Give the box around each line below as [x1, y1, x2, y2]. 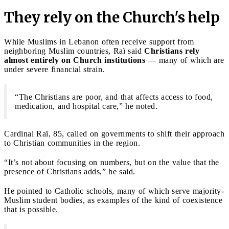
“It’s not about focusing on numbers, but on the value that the [4, 157, 219, 167]
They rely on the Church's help [4, 8, 220, 27]
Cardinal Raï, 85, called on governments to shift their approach [4, 129, 224, 138]
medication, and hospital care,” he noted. [15, 101, 157, 110]
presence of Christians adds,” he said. [4, 167, 135, 176]
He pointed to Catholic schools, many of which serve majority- [4, 186, 224, 195]
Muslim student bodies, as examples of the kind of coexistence [4, 195, 222, 204]
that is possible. [4, 204, 58, 214]
